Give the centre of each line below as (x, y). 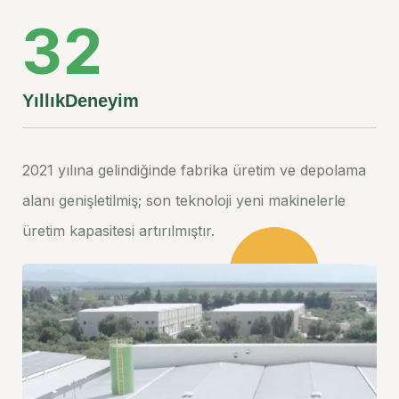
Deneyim (102, 100)
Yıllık (44, 100)
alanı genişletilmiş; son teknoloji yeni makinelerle (184, 200)
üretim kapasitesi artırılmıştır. (118, 230)
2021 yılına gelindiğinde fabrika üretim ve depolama (194, 170)
